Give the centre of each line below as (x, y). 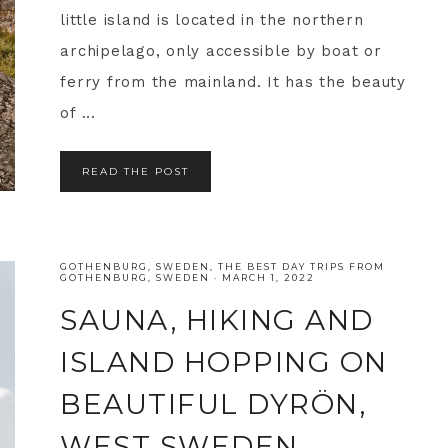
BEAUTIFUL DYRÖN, (213, 404)
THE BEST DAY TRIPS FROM (302, 267)
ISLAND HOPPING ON (224, 362)
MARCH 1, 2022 (269, 278)
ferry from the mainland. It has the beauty (233, 82)
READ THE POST (136, 171)
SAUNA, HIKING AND (217, 320)
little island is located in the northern (212, 20)
